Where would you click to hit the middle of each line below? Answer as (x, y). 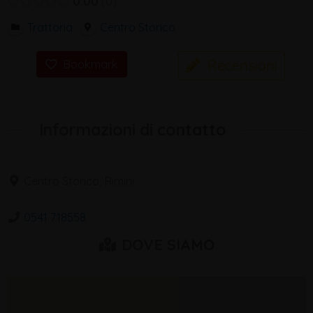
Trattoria (50, 27)
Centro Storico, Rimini (79, 181)
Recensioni (242, 65)
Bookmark (90, 65)
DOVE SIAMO (166, 245)
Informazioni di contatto (132, 130)
